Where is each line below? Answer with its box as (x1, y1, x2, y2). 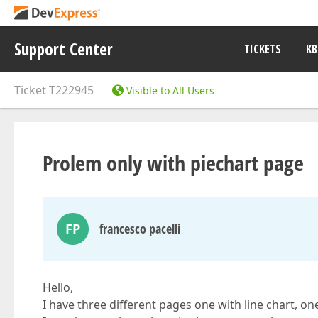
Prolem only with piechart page (43, 148, 304, 177)
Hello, (43, 280, 73, 295)
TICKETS (244, 41, 281, 57)
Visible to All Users (126, 84, 214, 97)
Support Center (14, 38, 113, 60)
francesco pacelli (99, 220, 180, 237)
